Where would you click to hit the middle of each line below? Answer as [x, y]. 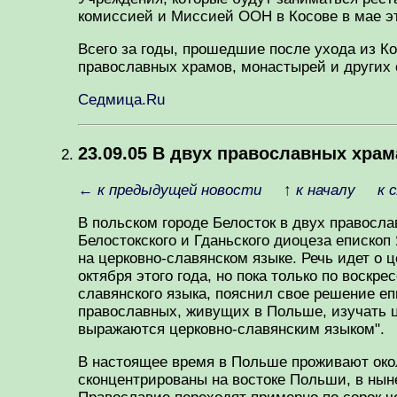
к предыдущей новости [179, 190]
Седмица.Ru [121, 99]
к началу [326, 190]
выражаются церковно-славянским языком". [231, 329]
